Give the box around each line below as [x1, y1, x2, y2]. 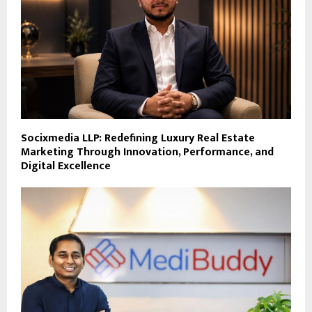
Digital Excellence [21, 157, 111, 176]
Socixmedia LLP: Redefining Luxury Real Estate [21, 129, 255, 148]
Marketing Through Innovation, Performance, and [21, 143, 274, 162]
